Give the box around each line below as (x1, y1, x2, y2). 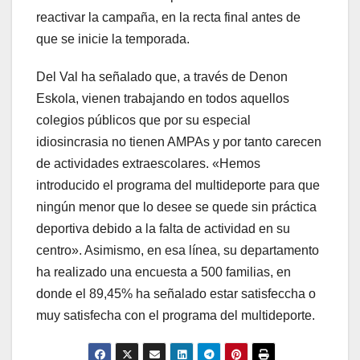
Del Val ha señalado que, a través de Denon (36, 69, 288, 84)
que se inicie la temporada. (36, 31, 190, 46)
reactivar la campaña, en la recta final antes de (36, 10, 301, 24)
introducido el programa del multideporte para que (36, 178, 320, 192)
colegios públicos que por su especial (36, 112, 251, 127)
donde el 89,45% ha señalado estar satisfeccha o (36, 286, 316, 301)
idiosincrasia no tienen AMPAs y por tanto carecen (36, 134, 321, 149)
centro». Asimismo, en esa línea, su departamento (36, 243, 319, 257)
